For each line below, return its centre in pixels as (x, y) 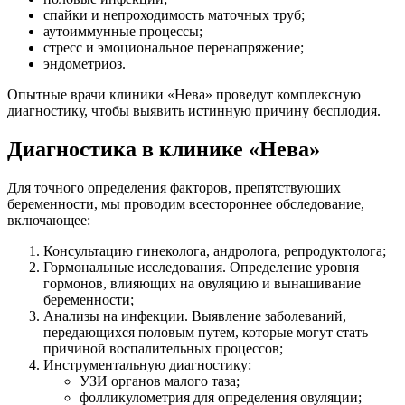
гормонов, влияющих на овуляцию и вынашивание (202, 284)
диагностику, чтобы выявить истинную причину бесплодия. (194, 111)
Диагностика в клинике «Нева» (164, 150)
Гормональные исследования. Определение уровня (201, 268)
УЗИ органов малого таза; (160, 381)
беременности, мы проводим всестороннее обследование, (186, 204)
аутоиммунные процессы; (123, 32)
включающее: (49, 221)
